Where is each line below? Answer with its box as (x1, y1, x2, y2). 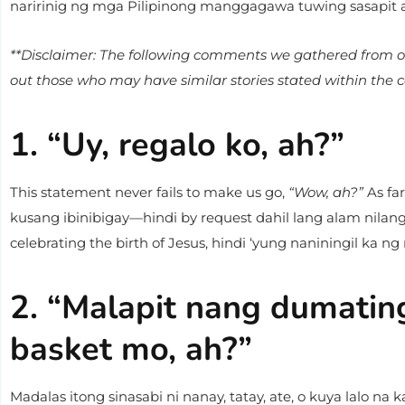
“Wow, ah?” (288, 184, 363, 201)
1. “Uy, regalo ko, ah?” (10, 123, 344, 167)
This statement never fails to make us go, (10, 184, 288, 201)
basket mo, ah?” (10, 327, 252, 372)
